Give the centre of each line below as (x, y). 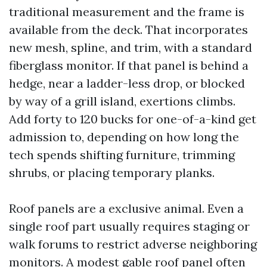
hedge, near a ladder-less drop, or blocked (127, 83)
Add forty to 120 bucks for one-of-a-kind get (133, 119)
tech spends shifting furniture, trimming (122, 155)
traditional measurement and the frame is (127, 12)
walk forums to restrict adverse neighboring (133, 244)
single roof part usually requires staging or (129, 226)
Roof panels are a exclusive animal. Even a (126, 208)
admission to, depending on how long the (124, 137)
